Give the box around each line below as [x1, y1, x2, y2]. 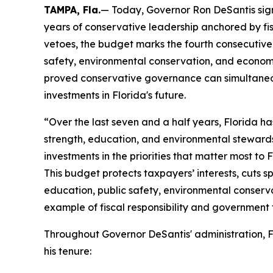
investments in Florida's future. [44, 89, 186, 101]
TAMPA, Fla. [44, 4, 101, 16]
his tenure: [44, 245, 91, 257]
